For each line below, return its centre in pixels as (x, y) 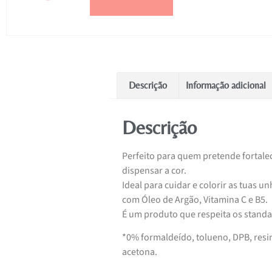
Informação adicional (226, 86)
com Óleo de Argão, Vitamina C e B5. (195, 199)
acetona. (140, 252)
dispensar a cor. (154, 170)
